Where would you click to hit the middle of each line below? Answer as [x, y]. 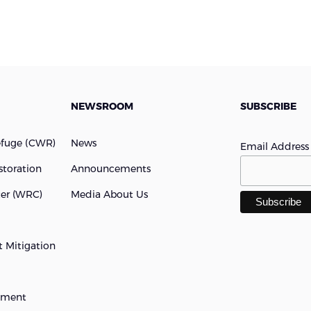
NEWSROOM [102, 106]
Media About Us [109, 194]
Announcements [110, 168]
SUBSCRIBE [269, 106]
